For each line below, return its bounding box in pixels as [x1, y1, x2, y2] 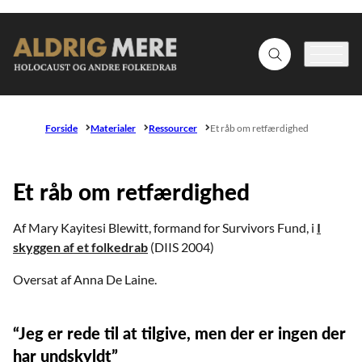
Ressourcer [149, 121, 197, 134]
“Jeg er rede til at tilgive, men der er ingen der [13, 322, 346, 343]
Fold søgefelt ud [273, 53, 350, 65]
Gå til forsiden [12, 53, 90, 69]
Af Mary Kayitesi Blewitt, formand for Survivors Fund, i [13, 219, 317, 235]
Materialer [90, 121, 136, 134]
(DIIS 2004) [148, 238, 214, 255]
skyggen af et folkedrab [13, 238, 148, 255]
